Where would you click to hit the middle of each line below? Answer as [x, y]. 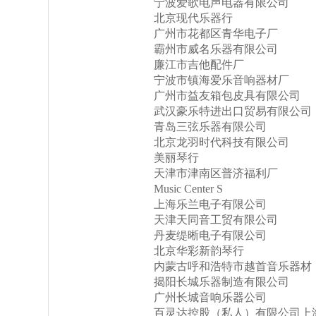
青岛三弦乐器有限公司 [210, 127]
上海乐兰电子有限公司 [210, 204]
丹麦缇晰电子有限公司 [210, 235]
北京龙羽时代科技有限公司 [221, 142]
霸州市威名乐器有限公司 [216, 49]
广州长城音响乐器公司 [210, 297]
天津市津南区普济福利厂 [216, 173]
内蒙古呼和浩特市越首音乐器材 [233, 266]
